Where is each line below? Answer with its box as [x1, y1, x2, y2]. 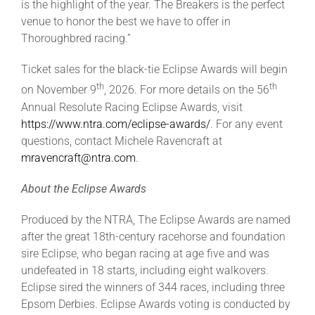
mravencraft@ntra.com [20, 150, 136, 165]
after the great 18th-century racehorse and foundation [20, 229, 285, 243]
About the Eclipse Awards [20, 181, 146, 195]
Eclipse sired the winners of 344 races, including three [20, 280, 285, 294]
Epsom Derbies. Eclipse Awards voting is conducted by [20, 297, 290, 311]
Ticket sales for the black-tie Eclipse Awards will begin [20, 63, 288, 77]
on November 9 [20, 83, 96, 97]
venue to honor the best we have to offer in [20, 15, 231, 29]
